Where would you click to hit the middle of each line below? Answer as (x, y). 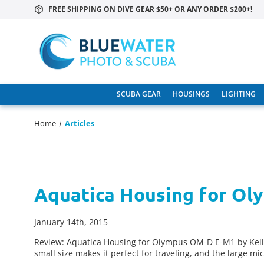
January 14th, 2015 (71, 222)
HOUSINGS (191, 94)
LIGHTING (239, 94)
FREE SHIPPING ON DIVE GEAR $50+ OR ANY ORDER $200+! (150, 9)
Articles (79, 123)
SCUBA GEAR (139, 94)
